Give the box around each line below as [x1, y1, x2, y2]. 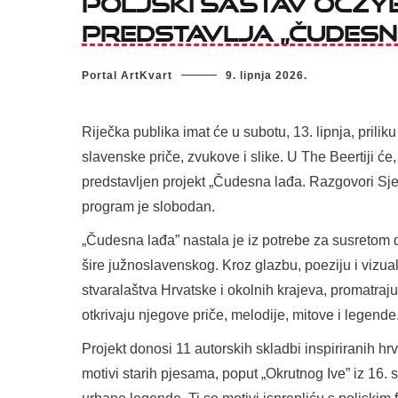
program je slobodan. [82, 198, 215, 214]
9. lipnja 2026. [226, 68, 307, 82]
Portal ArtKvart [82, 68, 172, 82]
